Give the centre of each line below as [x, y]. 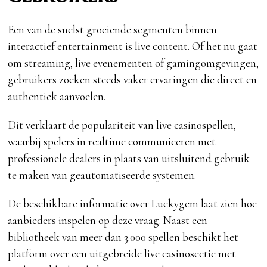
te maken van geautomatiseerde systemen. [102, 175]
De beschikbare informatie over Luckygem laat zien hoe [133, 204]
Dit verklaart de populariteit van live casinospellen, [122, 125]
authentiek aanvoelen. [57, 97]
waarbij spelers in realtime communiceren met [112, 142]
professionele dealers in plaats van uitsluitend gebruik [129, 159]
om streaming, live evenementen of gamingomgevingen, [133, 63]
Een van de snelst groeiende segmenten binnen [113, 30]
